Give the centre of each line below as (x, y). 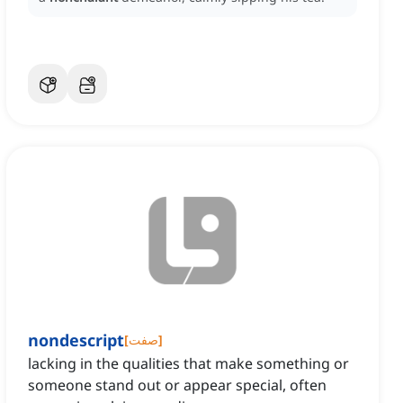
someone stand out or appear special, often (177, 385)
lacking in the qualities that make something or (188, 364)
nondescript (76, 340)
